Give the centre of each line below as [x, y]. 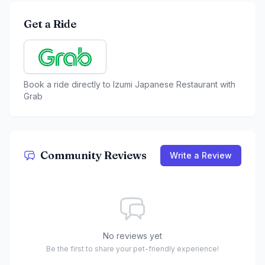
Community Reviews [93, 156]
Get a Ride [50, 24]
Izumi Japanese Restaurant [165, 85]
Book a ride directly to [68, 85]
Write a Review [201, 156]
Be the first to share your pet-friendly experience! [132, 249]
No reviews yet [132, 236]
